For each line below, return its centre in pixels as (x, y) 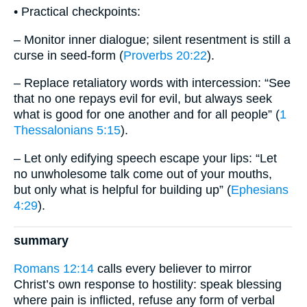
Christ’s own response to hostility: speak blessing (148, 285)
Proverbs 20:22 (165, 55)
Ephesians (260, 190)
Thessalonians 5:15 (67, 131)
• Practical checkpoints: (77, 12)
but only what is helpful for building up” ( (122, 190)
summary (41, 241)
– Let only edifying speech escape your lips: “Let (145, 159)
